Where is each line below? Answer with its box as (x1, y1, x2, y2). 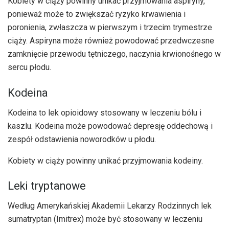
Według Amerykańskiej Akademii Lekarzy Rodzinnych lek (8, 201, 212, 211)
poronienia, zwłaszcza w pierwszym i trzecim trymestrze (8, 22, 212, 33)
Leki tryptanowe (8, 179, 86, 193)
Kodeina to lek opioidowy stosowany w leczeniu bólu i (8, 107, 201, 118)
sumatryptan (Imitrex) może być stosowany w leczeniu (8, 214, 202, 224)
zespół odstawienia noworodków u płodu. (8, 134, 156, 144)
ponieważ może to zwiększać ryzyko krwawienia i (8, 9, 186, 19)
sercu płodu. (8, 62, 51, 73)
